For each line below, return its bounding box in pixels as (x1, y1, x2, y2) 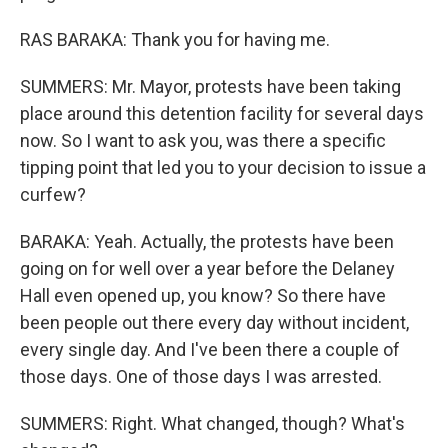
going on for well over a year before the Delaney (20, 258, 395, 279)
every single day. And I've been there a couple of (20, 339, 400, 360)
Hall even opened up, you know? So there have (20, 285, 386, 306)
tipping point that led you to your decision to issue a (20, 157, 426, 178)
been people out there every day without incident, (20, 312, 409, 333)
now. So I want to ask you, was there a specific (20, 130, 386, 151)
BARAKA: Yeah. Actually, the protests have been (20, 231, 394, 252)
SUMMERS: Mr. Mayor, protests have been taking (20, 76, 401, 97)
